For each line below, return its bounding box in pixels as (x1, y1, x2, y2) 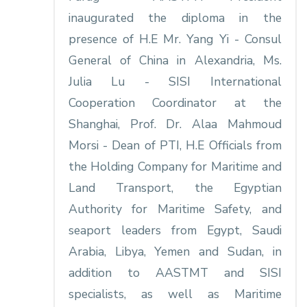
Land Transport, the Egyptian (68, 180, 282, 197)
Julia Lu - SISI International (68, 73, 282, 90)
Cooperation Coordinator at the (68, 95, 282, 112)
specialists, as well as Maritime (68, 286, 282, 303)
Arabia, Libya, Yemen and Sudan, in (68, 243, 282, 260)
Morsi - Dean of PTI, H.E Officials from (68, 137, 282, 154)
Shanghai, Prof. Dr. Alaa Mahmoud (68, 116, 282, 133)
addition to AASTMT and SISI (68, 265, 282, 282)
